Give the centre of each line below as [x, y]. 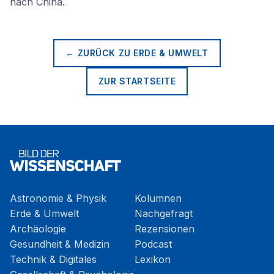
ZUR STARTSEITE [137, 81]
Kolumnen [158, 198]
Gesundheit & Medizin [60, 244]
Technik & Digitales [53, 259]
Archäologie [38, 229]
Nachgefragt [164, 213]
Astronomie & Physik [58, 198]
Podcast [153, 244]
